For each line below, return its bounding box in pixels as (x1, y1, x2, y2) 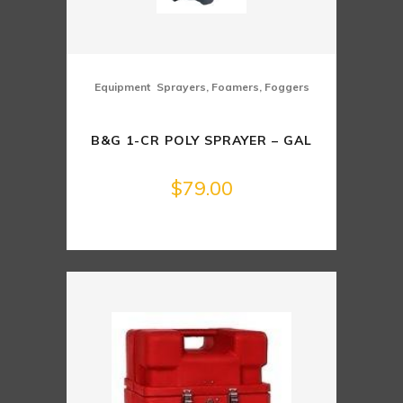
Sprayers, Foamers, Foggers (156, 80, 309, 94)
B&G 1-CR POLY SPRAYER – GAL (91, 132, 312, 149)
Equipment (94, 80, 150, 94)
